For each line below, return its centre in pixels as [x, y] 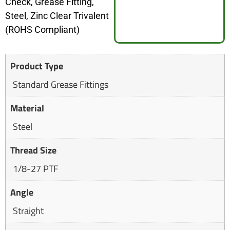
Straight [28, 211]
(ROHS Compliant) [42, 30]
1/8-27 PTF [35, 169]
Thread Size [33, 150]
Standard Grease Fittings [61, 85]
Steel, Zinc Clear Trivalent [57, 16]
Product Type [37, 66]
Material [27, 108]
